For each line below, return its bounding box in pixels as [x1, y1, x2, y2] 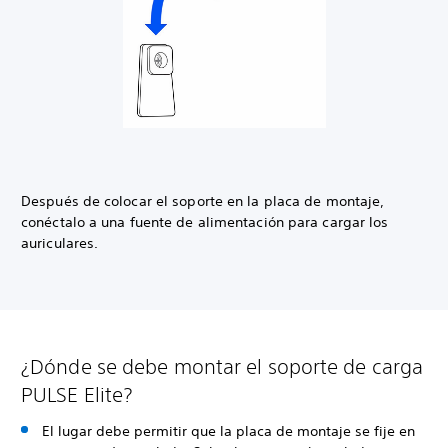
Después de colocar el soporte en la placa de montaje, [21, 192, 385, 211]
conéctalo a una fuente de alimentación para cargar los [21, 213, 389, 232]
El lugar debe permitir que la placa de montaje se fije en [42, 422, 415, 441]
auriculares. [21, 234, 99, 253]
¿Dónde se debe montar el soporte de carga [21, 355, 424, 379]
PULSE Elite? [21, 383, 133, 407]
